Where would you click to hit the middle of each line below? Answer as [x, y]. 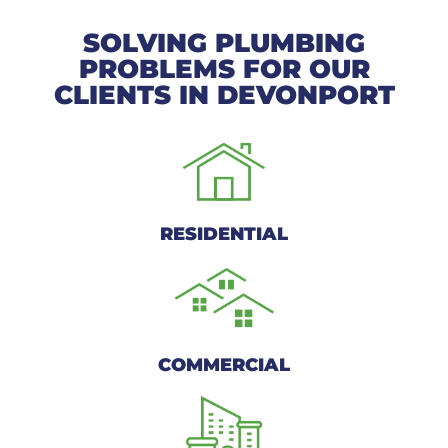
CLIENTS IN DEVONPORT [224, 94]
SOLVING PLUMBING [224, 42]
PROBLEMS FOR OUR [224, 68]
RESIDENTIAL [224, 233]
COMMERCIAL [224, 364]
